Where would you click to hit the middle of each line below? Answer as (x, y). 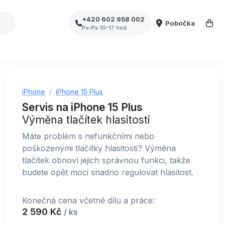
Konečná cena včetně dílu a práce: (88, 200)
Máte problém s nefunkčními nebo (88, 136)
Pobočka (180, 23)
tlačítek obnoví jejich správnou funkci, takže (106, 160)
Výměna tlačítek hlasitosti (86, 120)
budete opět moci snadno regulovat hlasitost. (108, 172)
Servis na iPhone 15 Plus (82, 107)
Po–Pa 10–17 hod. (105, 27)
